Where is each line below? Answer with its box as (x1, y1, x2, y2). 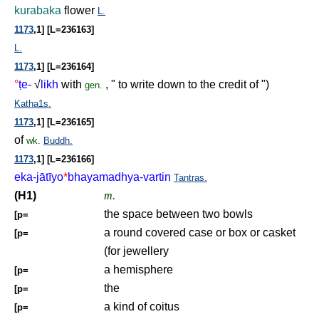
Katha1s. (14, 98, 51, 109)
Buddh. (43, 135, 73, 146)
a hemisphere (104, 263, 173, 276)
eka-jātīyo (14, 171, 63, 183)
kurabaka (14, 4, 61, 16)
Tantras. (174, 172, 207, 183)
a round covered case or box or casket (104, 226, 296, 239)
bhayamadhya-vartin (68, 171, 171, 183)
